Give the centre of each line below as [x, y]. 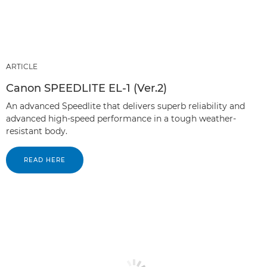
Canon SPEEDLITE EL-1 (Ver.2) [86, 88]
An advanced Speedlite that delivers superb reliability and [125, 106]
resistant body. [37, 131]
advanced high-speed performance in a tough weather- [121, 118]
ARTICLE [22, 66]
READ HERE [45, 160]
